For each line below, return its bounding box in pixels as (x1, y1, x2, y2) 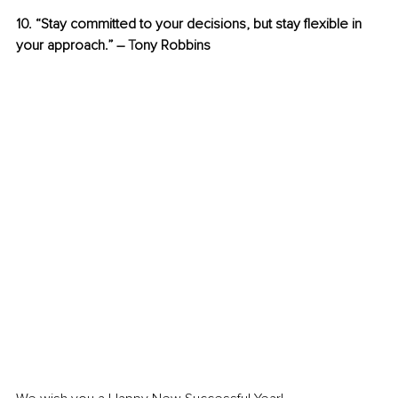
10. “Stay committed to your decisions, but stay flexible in (16, 14, 365, 33)
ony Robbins (134, 36, 211, 54)
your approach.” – (16, 36, 128, 54)
